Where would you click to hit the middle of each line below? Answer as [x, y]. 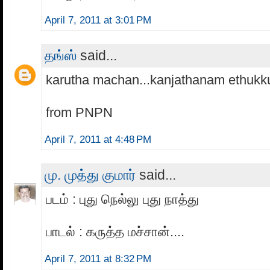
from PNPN [79, 113]
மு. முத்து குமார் [90, 174]
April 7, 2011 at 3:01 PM [98, 20]
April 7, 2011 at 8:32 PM [98, 259]
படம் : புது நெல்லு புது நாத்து [122, 199]
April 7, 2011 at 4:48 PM [98, 139]
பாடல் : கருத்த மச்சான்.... [115, 231]
